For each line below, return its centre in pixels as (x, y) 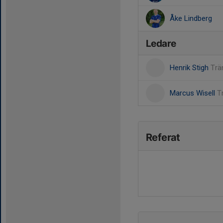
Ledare (161, 44)
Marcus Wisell (193, 93)
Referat (163, 137)
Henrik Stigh (190, 68)
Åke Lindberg (191, 18)
